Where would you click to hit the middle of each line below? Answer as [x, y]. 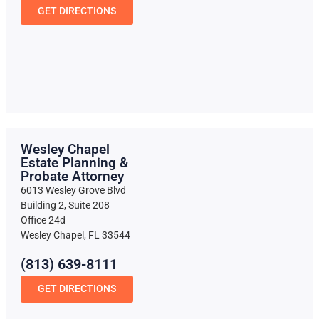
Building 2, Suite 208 [65, 206]
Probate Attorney [72, 177]
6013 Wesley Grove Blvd [73, 191]
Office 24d [43, 221]
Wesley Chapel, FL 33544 [75, 236]
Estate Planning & [74, 163]
